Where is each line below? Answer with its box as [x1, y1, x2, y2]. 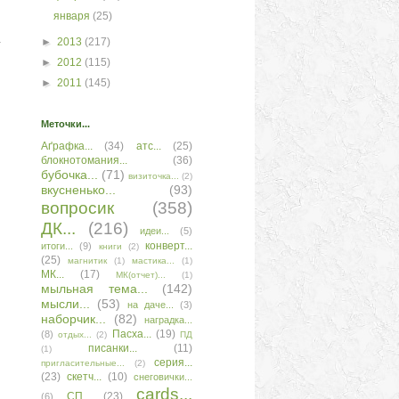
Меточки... [41, 118, 90, 129]
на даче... [127, 299, 174, 310]
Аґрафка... [41, 140, 93, 152]
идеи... [140, 225, 170, 236]
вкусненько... [41, 183, 116, 197]
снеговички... [134, 371, 192, 382]
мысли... [41, 297, 90, 311]
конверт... [145, 240, 192, 252]
